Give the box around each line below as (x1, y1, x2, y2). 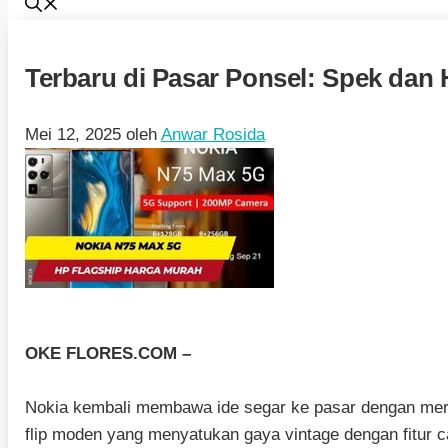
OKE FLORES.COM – (25, 343, 191, 363)
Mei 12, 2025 (25, 124, 121, 144)
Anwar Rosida (161, 124, 265, 144)
